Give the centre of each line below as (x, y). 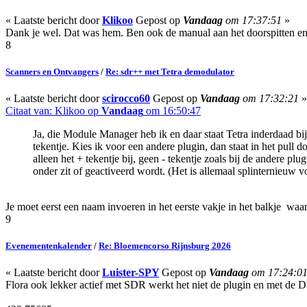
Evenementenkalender (49, 246)
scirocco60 (126, 99)
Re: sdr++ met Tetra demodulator (170, 71)
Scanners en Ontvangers (52, 71)
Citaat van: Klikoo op (53, 111)
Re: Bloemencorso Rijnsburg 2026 (165, 246)
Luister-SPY (131, 273)
